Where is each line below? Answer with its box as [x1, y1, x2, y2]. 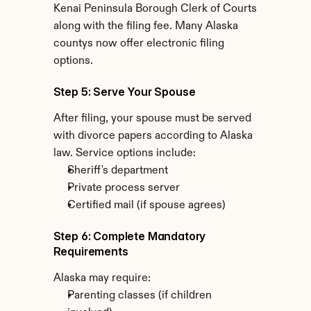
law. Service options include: [53, 148, 196, 159]
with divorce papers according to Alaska [53, 131, 253, 142]
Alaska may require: [53, 273, 151, 284]
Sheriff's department [67, 165, 168, 176]
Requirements [53, 244, 128, 258]
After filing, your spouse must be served [53, 113, 251, 124]
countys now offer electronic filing [53, 38, 224, 49]
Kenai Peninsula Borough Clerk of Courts [53, 3, 257, 15]
